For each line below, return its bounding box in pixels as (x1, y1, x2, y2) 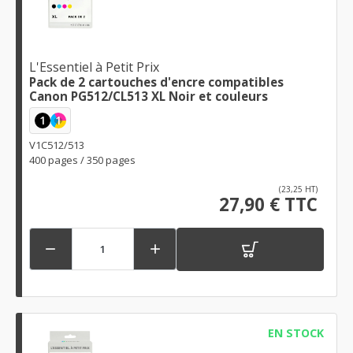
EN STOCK (267, 325, 324, 340)
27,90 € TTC (219, 191, 318, 217)
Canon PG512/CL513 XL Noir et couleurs (29, 88, 268, 105)
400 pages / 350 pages (29, 152, 136, 167)
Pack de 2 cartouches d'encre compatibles (29, 74, 284, 91)
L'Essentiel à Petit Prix (29, 58, 159, 76)
